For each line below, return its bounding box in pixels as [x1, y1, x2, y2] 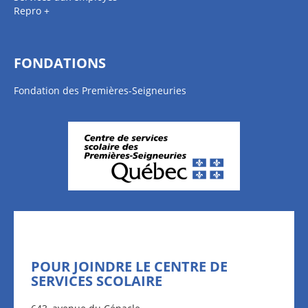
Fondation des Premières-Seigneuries [14, 84, 186, 97]
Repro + [14, 4, 49, 17]
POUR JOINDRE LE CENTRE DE [31, 257, 228, 276]
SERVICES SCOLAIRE [31, 272, 162, 290]
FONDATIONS [14, 54, 106, 72]
